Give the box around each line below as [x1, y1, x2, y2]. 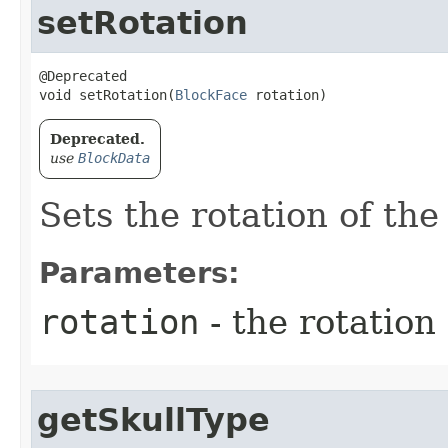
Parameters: [39, 256, 240, 290]
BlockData [78, 150, 150, 166]
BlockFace [175, 87, 247, 103]
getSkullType [37, 402, 270, 438]
